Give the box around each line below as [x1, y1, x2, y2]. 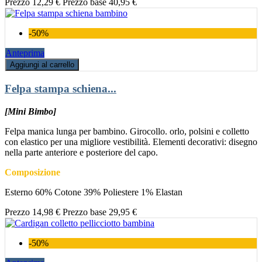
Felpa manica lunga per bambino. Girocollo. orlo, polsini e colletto [5, 126, 249, 136]
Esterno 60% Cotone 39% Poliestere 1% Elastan [5, 187, 182, 197]
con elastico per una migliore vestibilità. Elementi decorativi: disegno [5, 136, 257, 147]
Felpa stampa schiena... [5, 82, 116, 95]
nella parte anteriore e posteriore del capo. [5, 147, 158, 157]
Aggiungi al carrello [10, 60, 74, 70]
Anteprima [5, 48, 44, 58]
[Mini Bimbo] [5, 106, 56, 116]
